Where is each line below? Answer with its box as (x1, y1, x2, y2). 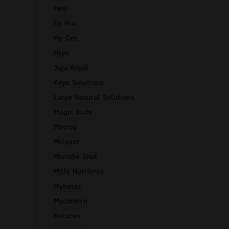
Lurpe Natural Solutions (54, 93, 134, 102)
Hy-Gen (54, 33, 78, 43)
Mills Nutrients (54, 167, 104, 176)
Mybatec (54, 181, 81, 191)
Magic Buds (54, 107, 91, 117)
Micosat (54, 137, 80, 147)
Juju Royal (54, 63, 88, 73)
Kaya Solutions (54, 78, 104, 87)
